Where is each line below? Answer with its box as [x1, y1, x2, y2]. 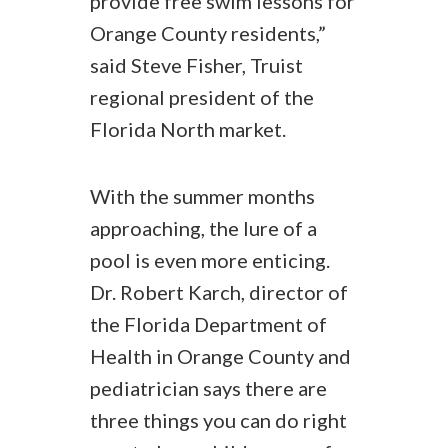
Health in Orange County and [90, 344, 351, 368]
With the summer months [90, 184, 315, 208]
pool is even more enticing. [90, 248, 330, 272]
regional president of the [90, 85, 314, 109]
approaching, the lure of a [90, 216, 317, 240]
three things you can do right [90, 408, 347, 432]
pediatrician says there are [90, 376, 327, 400]
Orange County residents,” [90, 21, 326, 45]
